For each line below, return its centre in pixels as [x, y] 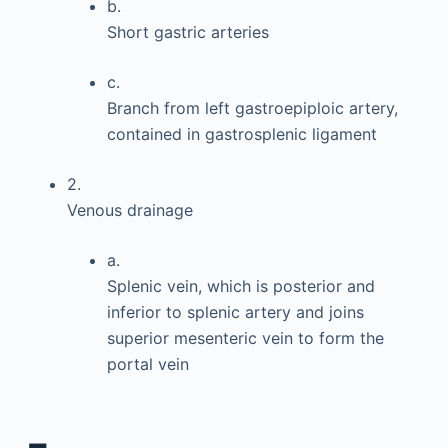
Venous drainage [129, 210]
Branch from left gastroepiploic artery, [252, 108]
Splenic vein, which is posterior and [240, 286]
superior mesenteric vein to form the [245, 338]
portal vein [147, 364]
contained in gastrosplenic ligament [241, 134]
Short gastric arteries [187, 32]
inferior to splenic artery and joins [235, 312]
